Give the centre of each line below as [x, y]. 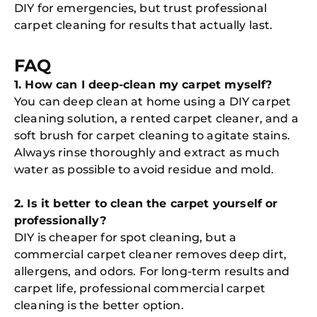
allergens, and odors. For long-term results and [152, 271]
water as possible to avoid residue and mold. [144, 169]
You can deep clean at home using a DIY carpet [153, 102]
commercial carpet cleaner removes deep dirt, [151, 254]
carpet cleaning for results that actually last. [144, 25]
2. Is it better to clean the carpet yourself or [146, 203]
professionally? [60, 220]
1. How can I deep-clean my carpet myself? [143, 85]
